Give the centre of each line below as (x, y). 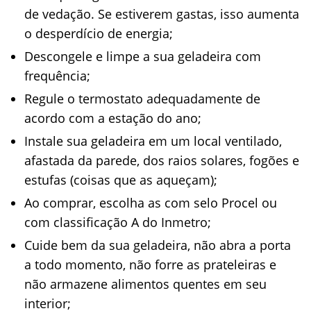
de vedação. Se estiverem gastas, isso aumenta (162, 14)
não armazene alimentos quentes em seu (145, 284)
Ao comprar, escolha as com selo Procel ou (151, 203)
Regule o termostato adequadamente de (142, 99)
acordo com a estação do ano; (113, 118)
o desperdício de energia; (99, 33)
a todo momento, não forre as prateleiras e (150, 264)
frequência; (57, 76)
